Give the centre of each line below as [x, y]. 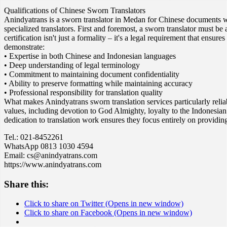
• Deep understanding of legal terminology [72, 65]
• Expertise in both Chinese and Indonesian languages [90, 56]
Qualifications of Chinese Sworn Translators [75, 10]
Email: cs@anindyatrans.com [51, 155]
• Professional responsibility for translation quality [83, 92]
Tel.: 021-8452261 [34, 137]
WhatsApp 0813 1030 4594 [49, 146]
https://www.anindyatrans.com [53, 164]
